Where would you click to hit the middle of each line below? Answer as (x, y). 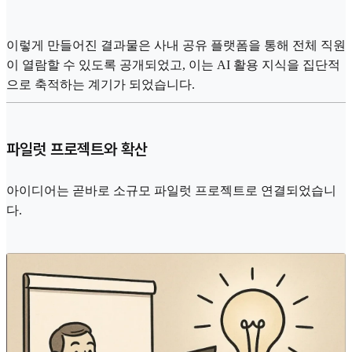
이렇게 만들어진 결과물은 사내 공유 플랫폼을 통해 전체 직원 (176, 45)
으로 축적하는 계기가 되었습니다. (101, 84)
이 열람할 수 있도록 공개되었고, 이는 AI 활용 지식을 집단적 (173, 64)
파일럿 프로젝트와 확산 (77, 150)
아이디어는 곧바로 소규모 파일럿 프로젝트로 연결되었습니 (171, 191)
